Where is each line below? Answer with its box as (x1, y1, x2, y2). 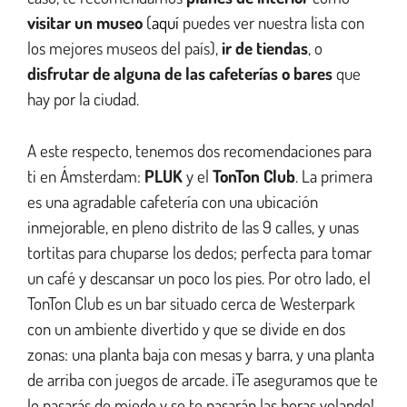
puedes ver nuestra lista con (179, 11, 364, 35)
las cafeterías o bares (185, 62, 333, 85)
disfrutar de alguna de (27, 62, 182, 85)
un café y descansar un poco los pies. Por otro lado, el (27, 265, 371, 289)
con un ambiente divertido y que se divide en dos (27, 316, 345, 340)
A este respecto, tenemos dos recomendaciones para (27, 138, 372, 162)
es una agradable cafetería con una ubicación (27, 189, 318, 213)
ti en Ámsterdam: (27, 164, 144, 187)
